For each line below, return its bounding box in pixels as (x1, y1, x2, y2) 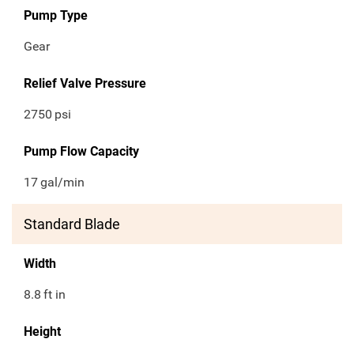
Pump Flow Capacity (24, 144, 139, 160)
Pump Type (24, 8, 88, 24)
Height (24, 324, 61, 340)
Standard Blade (24, 216, 120, 233)
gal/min (40, 175, 85, 190)
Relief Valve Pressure (24, 76, 146, 92)
